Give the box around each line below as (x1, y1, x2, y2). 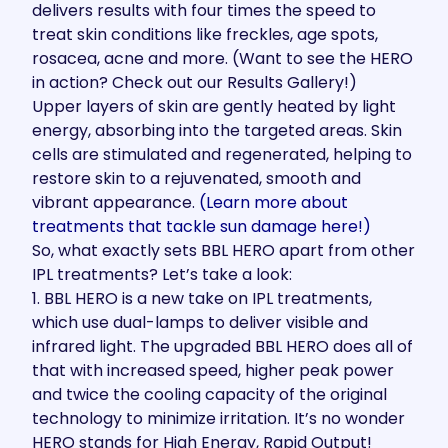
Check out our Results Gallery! (112, 71, 349, 94)
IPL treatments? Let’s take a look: (32, 263, 292, 286)
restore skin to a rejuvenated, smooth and (32, 167, 361, 190)
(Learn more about (199, 191, 348, 214)
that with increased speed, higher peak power (32, 359, 394, 382)
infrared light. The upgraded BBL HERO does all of (32, 335, 413, 358)
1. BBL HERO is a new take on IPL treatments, (32, 287, 372, 310)
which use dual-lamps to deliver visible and (32, 311, 368, 334)
